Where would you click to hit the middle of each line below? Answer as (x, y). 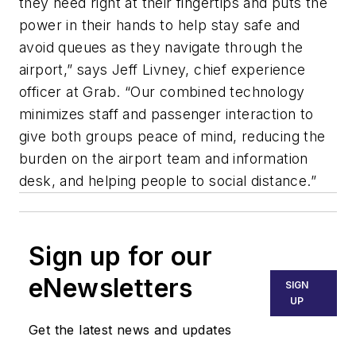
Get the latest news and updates (130, 330)
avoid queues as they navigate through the (161, 48)
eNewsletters (111, 288)
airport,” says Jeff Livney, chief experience (163, 70)
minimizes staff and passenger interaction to (166, 114)
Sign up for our (120, 257)
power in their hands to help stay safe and (160, 25)
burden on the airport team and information (164, 159)
